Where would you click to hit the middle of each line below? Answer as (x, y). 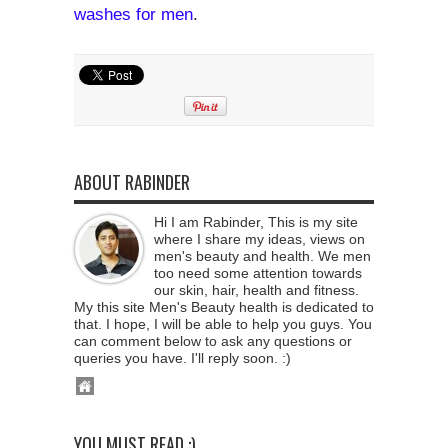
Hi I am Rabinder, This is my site (256, 221)
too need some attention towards (258, 272)
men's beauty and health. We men (262, 255)
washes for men (133, 14)
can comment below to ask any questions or (213, 340)
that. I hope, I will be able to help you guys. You (223, 323)
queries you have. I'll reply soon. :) (182, 357)
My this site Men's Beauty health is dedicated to (224, 306)
